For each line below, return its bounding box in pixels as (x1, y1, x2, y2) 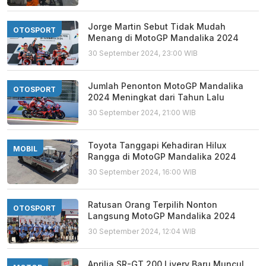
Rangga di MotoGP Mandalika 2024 (88, 151, 236, 161)
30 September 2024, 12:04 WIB (88, 227, 196, 236)
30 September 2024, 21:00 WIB (88, 108, 196, 117)
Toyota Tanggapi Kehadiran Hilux (88, 140, 226, 150)
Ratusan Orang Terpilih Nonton (88, 199, 217, 210)
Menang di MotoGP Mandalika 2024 (88, 33, 239, 43)
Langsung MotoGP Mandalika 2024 (88, 211, 236, 221)
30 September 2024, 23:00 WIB (88, 49, 198, 58)
